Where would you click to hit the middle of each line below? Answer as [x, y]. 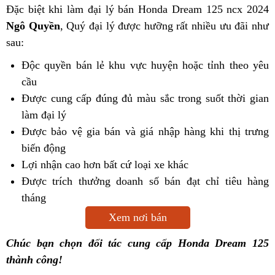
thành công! [34, 260]
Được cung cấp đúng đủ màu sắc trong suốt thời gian [145, 99]
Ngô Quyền [33, 26]
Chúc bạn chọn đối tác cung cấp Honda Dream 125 [137, 243]
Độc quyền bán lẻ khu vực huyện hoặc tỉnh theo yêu [145, 65]
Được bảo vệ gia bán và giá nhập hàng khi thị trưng [145, 132]
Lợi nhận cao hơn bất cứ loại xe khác [105, 165]
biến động [44, 148]
